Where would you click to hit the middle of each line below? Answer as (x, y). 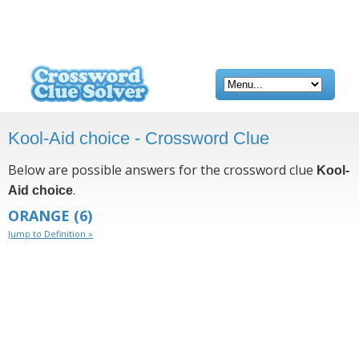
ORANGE (39, 216)
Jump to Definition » (50, 234)
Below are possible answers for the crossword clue (162, 170)
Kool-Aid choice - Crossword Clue (139, 138)
